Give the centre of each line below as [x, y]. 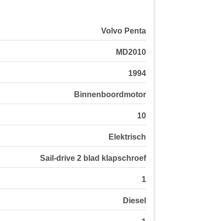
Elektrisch [127, 137]
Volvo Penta [124, 31]
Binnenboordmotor [110, 95]
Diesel [134, 201]
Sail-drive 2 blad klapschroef [93, 158]
